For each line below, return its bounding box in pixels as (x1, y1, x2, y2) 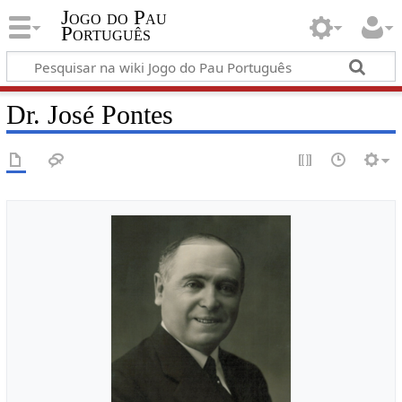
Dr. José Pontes (5, 99, 173, 130)
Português (60, 22, 151, 46)
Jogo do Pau (60, 6, 167, 30)
